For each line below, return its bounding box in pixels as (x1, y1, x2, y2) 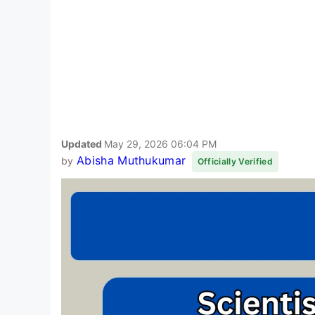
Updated (61, 137, 104, 150)
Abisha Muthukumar (76, 153, 186, 167)
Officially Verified (197, 155, 273, 167)
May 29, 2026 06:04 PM (104, 137, 217, 150)
